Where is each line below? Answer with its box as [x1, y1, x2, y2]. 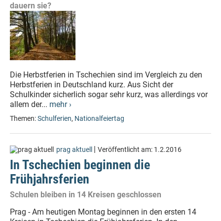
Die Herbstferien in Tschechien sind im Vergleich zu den [10, 70, 202, 79]
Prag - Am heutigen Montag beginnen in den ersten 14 [10, 207, 196, 217]
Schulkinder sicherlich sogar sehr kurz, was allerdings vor [10, 90, 208, 99]
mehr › [49, 100, 72, 109]
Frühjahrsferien [10, 172, 89, 186]
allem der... [10, 100, 49, 109]
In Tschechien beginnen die [10, 157, 150, 172]
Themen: [10, 114, 37, 123]
